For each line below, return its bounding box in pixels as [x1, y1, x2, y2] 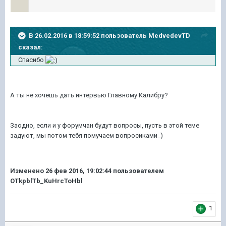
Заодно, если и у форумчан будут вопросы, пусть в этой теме [10, 121, 199, 129]
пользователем [111, 167, 164, 175]
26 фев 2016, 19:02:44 [45, 167, 111, 175]
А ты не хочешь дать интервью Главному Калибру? [10, 91, 168, 99]
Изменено [10, 167, 45, 175]
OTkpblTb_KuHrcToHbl [10, 177, 83, 185]
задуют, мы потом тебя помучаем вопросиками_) [10, 131, 163, 139]
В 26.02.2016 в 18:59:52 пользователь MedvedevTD [29, 32, 190, 40]
